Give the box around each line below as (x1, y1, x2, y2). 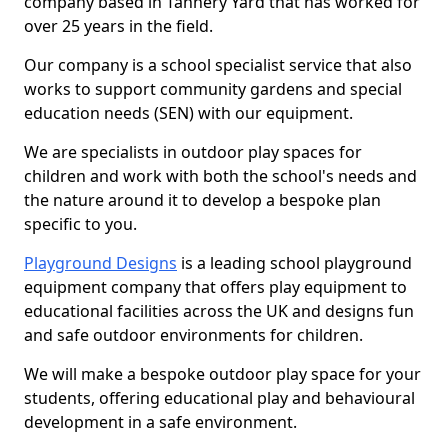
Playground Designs (24, 252, 177, 274)
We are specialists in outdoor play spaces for (24, 141, 362, 163)
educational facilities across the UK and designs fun (24, 300, 414, 322)
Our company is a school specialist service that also (24, 54, 412, 76)
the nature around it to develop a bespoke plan (24, 189, 381, 211)
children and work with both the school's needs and (24, 165, 417, 187)
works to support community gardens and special (24, 78, 402, 100)
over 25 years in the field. (24, 15, 213, 37)
